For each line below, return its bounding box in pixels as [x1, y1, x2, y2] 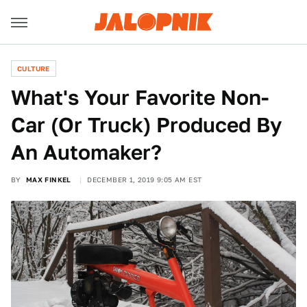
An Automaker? [11, 140, 162, 164]
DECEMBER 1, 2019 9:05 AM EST [87, 175, 202, 184]
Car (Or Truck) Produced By [11, 112, 282, 137]
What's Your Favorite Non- [11, 85, 269, 110]
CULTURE [17, 64, 50, 73]
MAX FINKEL [25, 175, 71, 184]
